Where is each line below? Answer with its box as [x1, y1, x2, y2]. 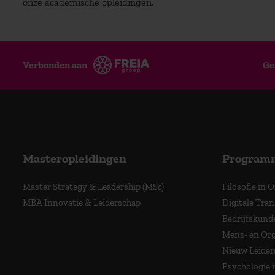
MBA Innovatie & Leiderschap [23, 196, 141, 208]
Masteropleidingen [23, 150, 126, 166]
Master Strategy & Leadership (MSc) [23, 180, 164, 192]
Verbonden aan [23, 58, 88, 71]
